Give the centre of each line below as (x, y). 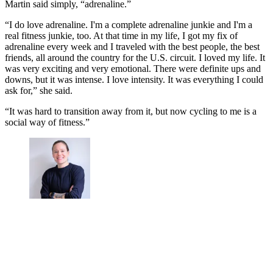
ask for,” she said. (40, 91)
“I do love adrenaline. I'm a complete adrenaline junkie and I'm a (129, 25)
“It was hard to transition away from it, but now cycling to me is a (131, 112)
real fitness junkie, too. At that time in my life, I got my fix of (121, 36)
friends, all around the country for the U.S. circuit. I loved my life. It (135, 58)
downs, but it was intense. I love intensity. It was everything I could (134, 80)
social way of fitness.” (47, 122)
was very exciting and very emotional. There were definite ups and (133, 69)
